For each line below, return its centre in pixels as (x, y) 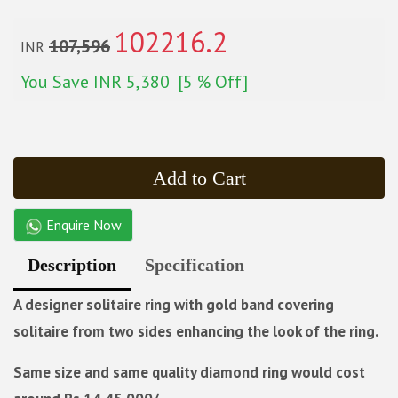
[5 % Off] (213, 81)
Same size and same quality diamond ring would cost (189, 372)
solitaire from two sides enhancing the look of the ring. (196, 331)
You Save (57, 81)
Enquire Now (82, 224)
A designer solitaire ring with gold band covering (174, 304)
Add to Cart (199, 178)
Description (72, 264)
